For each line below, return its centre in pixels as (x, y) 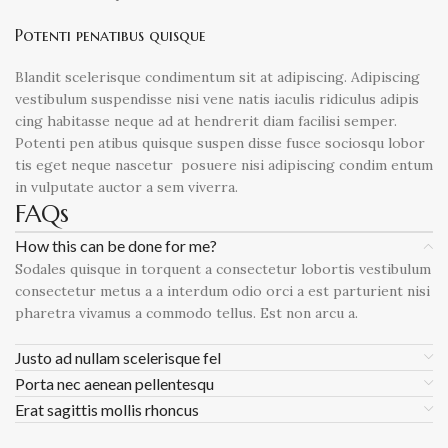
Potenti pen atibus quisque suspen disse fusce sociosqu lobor (220, 143)
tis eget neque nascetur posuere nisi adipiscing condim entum (224, 165)
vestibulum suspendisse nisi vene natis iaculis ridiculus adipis (217, 99)
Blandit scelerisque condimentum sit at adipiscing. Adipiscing (218, 77)
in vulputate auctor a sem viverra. (127, 187)
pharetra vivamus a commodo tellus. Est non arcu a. (187, 313)
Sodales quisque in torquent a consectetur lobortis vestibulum (223, 269)
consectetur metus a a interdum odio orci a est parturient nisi (223, 291)
